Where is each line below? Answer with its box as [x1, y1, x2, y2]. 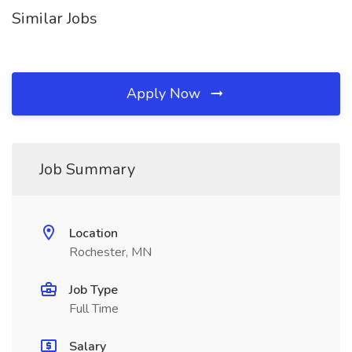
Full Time [69, 300, 119, 317]
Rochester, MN [69, 244, 152, 261]
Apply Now [126, 84, 204, 103]
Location [69, 225, 118, 242]
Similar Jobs [12, 8, 97, 29]
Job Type [69, 281, 118, 299]
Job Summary [39, 159, 135, 180]
